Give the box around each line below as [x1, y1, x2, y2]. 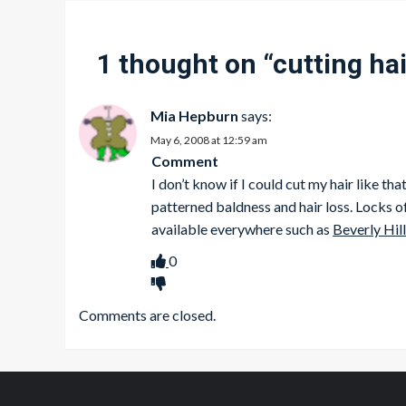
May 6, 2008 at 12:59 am [150, 133, 267, 147]
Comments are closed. [79, 306, 216, 324]
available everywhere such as [151, 220, 333, 237]
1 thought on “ [97, 48, 273, 80]
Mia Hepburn [150, 107, 238, 124]
